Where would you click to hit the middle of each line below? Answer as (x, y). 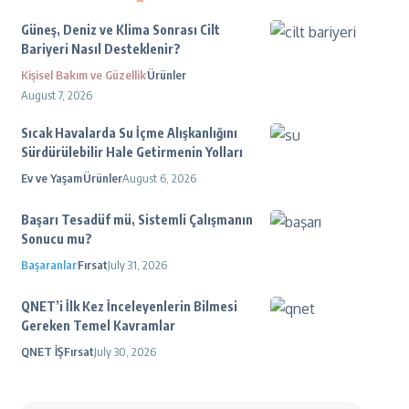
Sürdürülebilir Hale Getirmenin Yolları (131, 152)
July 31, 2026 (137, 265)
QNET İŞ (42, 351)
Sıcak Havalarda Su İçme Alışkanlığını (129, 133)
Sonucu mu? (56, 239)
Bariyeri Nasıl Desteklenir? (100, 49)
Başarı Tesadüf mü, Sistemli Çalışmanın (136, 220)
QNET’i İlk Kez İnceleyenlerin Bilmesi (129, 306)
